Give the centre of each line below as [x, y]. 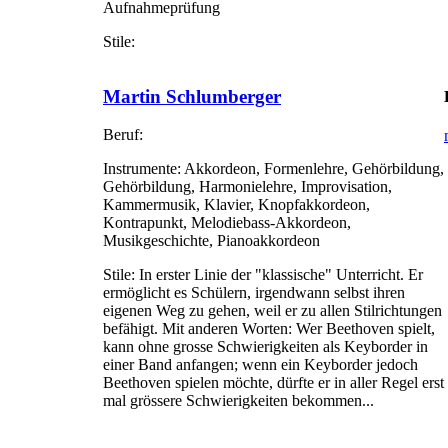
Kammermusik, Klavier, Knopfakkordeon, [236, 205]
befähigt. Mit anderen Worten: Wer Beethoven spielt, [269, 329]
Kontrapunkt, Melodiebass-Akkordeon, [227, 223]
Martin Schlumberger [192, 96]
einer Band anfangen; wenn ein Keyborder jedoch [260, 365]
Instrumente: [142, 169]
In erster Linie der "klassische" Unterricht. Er [279, 275]
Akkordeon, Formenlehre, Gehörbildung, [312, 169]
